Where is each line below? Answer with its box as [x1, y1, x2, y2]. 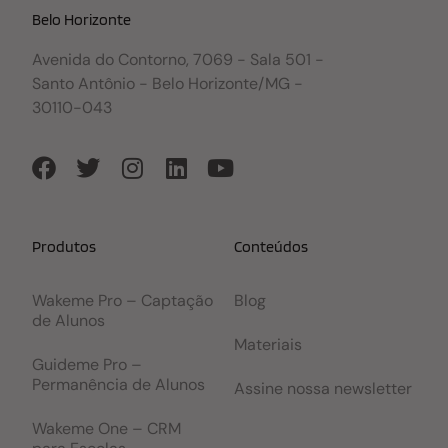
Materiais [234, 333, 302, 355]
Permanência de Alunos [32, 373, 206, 395]
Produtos [32, 236, 97, 256]
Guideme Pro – [32, 353, 143, 375]
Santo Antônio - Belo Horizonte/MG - [32, 72, 304, 94]
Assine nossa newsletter [234, 377, 412, 399]
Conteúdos [234, 236, 308, 256]
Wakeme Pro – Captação [32, 289, 214, 311]
